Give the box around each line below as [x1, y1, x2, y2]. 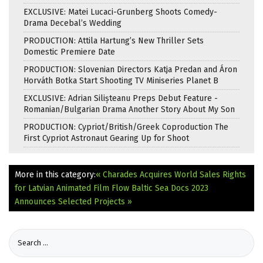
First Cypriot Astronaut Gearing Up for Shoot [23, 133, 189, 143]
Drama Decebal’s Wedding [23, 18, 122, 28]
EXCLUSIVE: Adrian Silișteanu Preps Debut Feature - [23, 93, 218, 103]
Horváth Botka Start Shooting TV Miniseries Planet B [23, 75, 218, 86]
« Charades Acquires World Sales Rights [96, 169, 246, 180]
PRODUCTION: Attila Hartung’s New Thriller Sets [23, 35, 204, 46]
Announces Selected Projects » [15, 196, 132, 207]
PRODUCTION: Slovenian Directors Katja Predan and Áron [23, 64, 237, 75]
